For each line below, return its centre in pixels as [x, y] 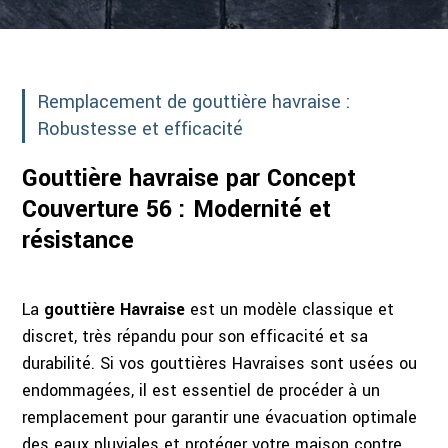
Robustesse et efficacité [140, 129]
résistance [78, 241]
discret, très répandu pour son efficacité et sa [195, 337]
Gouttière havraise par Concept [189, 179]
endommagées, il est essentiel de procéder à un [201, 391]
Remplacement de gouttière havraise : [194, 102]
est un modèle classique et [290, 310]
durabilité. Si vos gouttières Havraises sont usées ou [220, 364]
